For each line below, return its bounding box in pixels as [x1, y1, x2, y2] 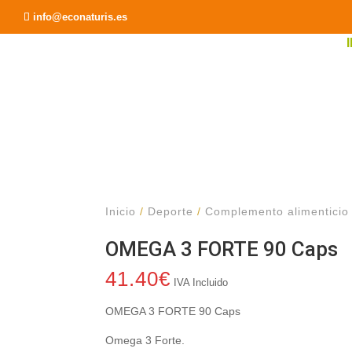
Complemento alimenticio [205, 205, 350, 218]
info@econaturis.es [33, 10, 127, 23]
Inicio [105, 205, 137, 218]
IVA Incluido [174, 277, 229, 288]
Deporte [148, 205, 194, 218]
